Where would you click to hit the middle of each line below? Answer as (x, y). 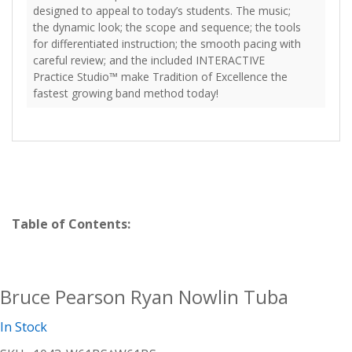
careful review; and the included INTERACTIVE (149, 60)
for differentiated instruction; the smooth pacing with (167, 44)
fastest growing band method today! (126, 93)
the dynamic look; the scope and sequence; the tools (167, 27)
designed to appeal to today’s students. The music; (162, 11)
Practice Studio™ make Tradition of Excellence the (160, 77)
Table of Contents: (71, 224)
